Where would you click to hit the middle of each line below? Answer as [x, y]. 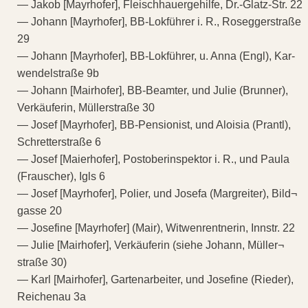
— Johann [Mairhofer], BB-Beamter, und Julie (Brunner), [153, 90]
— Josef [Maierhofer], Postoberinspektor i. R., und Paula [153, 159]
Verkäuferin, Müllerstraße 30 [86, 107]
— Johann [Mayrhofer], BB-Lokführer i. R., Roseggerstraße [159, 21]
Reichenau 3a [52, 296]
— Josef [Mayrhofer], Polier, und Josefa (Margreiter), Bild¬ [157, 193]
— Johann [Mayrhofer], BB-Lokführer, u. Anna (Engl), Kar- [156, 56]
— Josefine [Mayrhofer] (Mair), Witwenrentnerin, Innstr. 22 [156, 228]
